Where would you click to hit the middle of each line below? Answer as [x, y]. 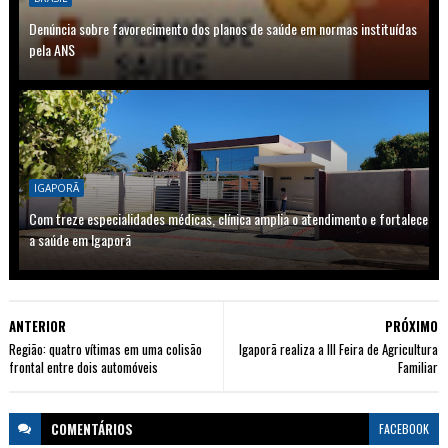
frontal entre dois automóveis [83, 366]
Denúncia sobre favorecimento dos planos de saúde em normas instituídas [222, 28]
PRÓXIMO [412, 325]
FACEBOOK [404, 428]
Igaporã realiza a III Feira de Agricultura [339, 348]
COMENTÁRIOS [91, 428]
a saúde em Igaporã [79, 239]
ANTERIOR [37, 325]
